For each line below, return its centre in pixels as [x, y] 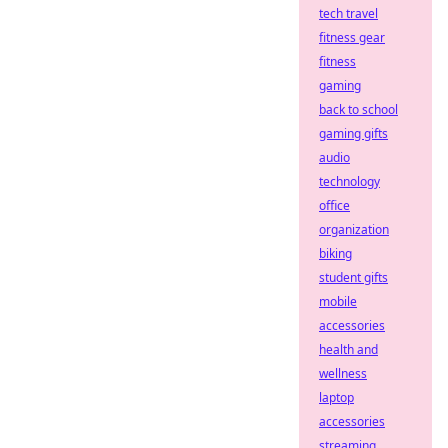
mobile [338, 301]
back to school [358, 109]
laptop [336, 397]
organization [354, 229]
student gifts [353, 277]
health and [348, 349]
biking [335, 253]
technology [349, 181]
